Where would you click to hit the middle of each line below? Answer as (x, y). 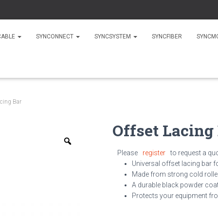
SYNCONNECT (55, 36)
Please (127, 153)
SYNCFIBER (167, 36)
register (154, 153)
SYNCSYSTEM (113, 36)
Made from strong (160, 174)
